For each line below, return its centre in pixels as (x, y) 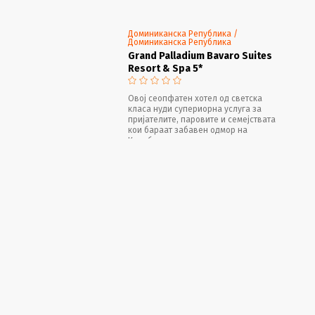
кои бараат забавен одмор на (188, 130)
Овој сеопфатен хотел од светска (195, 98)
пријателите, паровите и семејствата (202, 119)
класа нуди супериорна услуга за (195, 109)
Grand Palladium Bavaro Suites (200, 56)
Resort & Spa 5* (166, 68)
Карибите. (148, 140)
